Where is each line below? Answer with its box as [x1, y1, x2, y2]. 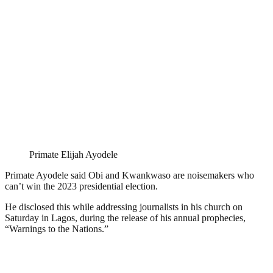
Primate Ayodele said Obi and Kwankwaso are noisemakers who [5, 170, 254, 181]
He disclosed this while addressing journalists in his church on [5, 202, 243, 213]
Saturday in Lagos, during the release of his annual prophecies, [5, 213, 246, 224]
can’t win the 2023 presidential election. [5, 181, 158, 192]
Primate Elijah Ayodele [29, 149, 118, 160]
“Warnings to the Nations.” [5, 224, 108, 235]
